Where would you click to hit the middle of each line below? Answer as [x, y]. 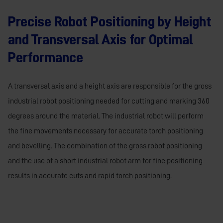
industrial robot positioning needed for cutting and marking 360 [109, 101]
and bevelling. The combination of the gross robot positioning [105, 146]
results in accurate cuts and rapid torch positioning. [90, 175]
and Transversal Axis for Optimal [101, 40]
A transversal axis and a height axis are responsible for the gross [110, 86]
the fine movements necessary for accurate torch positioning [106, 131]
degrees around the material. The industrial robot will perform [106, 116]
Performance [46, 57]
